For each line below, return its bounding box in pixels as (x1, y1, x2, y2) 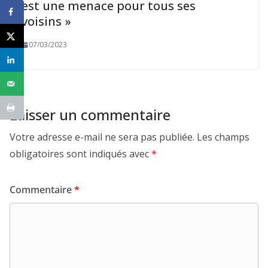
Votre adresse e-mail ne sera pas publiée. (10, 130, 194, 144)
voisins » (22, 13, 71, 29)
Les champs (197, 130, 249, 144)
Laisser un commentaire (10, 105, 170, 124)
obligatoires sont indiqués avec (10, 147, 151, 160)
